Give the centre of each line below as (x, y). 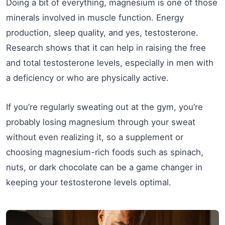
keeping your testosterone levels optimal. (89, 182)
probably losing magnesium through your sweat (101, 122)
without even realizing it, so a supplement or (95, 137)
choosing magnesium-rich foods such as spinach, (105, 152)
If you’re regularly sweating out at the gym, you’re (104, 107)
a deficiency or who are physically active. (87, 78)
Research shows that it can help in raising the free (106, 48)
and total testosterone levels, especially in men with (110, 63)
